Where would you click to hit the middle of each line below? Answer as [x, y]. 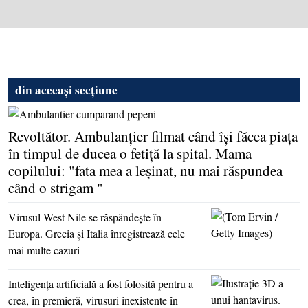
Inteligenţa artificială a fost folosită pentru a [101, 284]
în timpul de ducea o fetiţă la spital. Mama [130, 154]
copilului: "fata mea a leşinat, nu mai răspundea [145, 171]
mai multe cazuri [44, 250]
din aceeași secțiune [66, 90]
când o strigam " [56, 188]
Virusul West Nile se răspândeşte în [85, 217]
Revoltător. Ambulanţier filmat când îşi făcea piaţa [153, 136]
